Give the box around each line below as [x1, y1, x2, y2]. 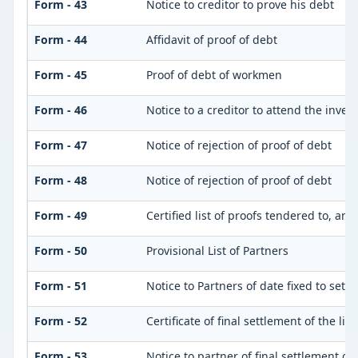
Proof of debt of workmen [145, 67, 282, 83]
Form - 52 [34, 313, 87, 329]
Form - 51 [34, 278, 87, 294]
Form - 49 [34, 208, 87, 224]
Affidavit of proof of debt [145, 32, 277, 48]
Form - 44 [34, 32, 87, 48]
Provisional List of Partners [145, 243, 288, 259]
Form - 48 [34, 173, 87, 189]
